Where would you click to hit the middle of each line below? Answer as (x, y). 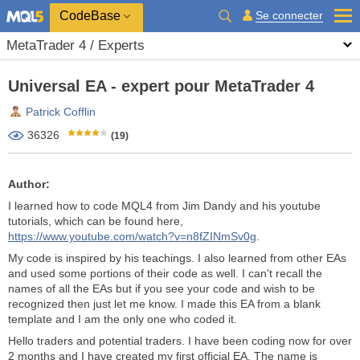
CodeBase (90, 16)
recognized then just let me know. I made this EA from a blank (164, 304)
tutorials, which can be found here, (96, 221)
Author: (29, 184)
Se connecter (289, 15)
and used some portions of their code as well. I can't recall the (165, 273)
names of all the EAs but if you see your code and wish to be (162, 288)
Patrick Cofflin (61, 112)
